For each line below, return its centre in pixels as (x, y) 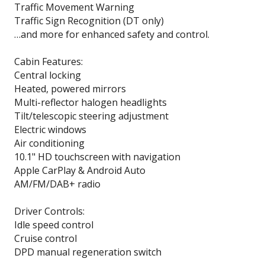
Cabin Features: (49, 61)
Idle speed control (54, 224)
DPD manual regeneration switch (88, 252)
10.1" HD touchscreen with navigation (97, 156)
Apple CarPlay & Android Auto (80, 170)
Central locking (48, 75)
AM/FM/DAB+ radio (57, 184)
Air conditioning (49, 143)
